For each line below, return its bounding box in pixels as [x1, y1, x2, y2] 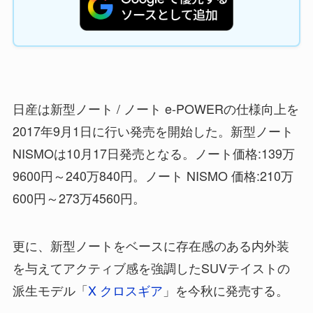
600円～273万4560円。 [12, 188, 145, 207]
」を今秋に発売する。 [162, 280, 289, 299]
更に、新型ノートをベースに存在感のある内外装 [12, 235, 289, 254]
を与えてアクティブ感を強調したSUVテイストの [12, 258, 290, 277]
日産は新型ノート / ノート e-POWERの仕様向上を [12, 99, 299, 117]
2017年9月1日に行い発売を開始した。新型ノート [12, 121, 293, 140]
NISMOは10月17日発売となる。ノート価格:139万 [12, 143, 295, 162]
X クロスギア [87, 280, 163, 299]
